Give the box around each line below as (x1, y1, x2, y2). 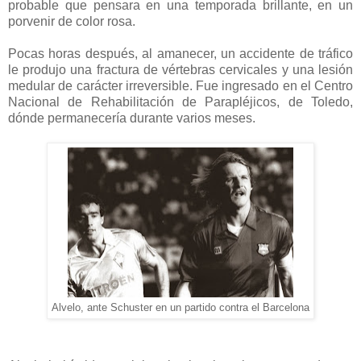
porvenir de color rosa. (8, 15, 135, 29)
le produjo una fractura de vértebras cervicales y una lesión (8, 63, 353, 77)
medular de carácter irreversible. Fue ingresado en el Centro (8, 79, 353, 93)
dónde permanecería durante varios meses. (8, 111, 255, 126)
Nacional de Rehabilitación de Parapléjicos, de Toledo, (8, 95, 353, 110)
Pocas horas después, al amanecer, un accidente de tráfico (8, 47, 353, 61)
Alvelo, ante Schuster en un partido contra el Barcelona (52, 302, 309, 314)
